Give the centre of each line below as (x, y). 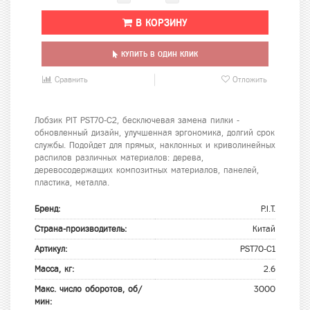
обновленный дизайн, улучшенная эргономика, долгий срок (155, 133)
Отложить (248, 80)
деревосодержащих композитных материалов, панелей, (147, 171)
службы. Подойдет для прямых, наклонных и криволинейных (155, 146)
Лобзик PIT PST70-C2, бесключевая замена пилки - (137, 121)
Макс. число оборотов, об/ (88, 290)
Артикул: (53, 249)
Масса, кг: (56, 270)
